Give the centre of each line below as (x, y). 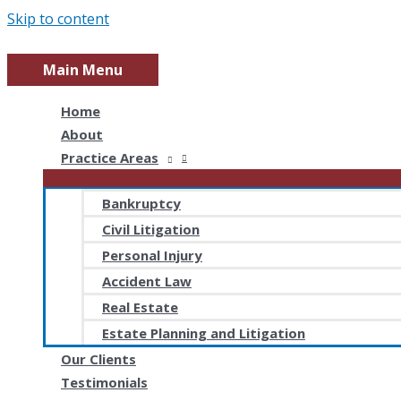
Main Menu (83, 70)
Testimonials (104, 382)
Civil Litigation (151, 229)
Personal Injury (152, 255)
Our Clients (98, 359)
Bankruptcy (141, 203)
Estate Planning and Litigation (204, 333)
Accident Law (147, 281)
